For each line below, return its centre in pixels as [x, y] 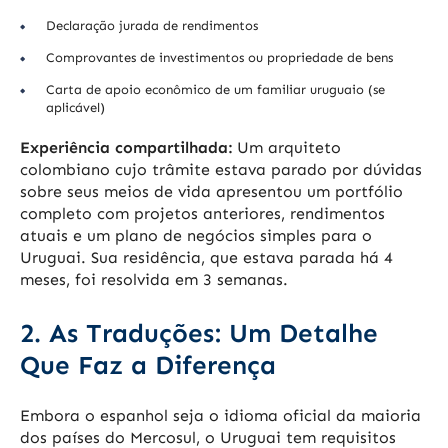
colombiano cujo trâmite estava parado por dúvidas [221, 170]
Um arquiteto [286, 148]
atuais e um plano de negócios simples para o [196, 236]
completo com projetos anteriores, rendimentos [202, 214]
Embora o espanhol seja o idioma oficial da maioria [220, 416]
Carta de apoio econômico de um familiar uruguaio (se [215, 90]
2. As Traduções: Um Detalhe [199, 334]
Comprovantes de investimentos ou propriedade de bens [219, 58]
